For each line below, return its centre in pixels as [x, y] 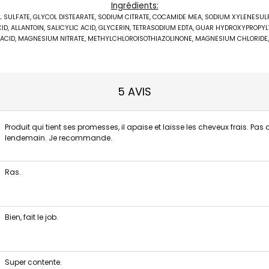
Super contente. [33, 262]
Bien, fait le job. [31, 217]
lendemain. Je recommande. [58, 138]
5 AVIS [134, 92]
